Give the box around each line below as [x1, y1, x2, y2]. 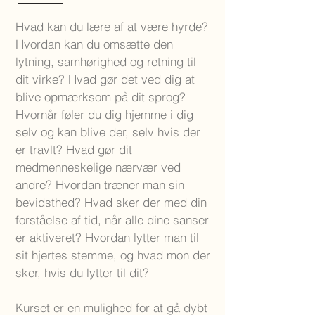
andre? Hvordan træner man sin [15, 177, 184, 192]
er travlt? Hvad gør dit [15, 142, 132, 157]
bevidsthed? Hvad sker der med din [15, 195, 207, 210]
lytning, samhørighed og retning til [15, 54, 196, 69]
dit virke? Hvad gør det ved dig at [15, 72, 195, 86]
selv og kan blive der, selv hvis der [15, 124, 200, 139]
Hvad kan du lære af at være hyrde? [15, 19, 208, 34]
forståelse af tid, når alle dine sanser [15, 212, 209, 227]
